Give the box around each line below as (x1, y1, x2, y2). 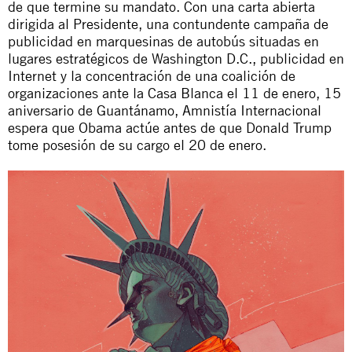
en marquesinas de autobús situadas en (73, 32, 319, 49)
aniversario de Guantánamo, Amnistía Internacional (8, 101, 321, 119)
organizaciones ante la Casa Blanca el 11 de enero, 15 (8, 84, 341, 101)
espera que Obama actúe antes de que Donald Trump (8, 119, 332, 136)
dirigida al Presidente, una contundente (8, 15, 254, 32)
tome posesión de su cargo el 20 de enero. (8, 136, 266, 153)
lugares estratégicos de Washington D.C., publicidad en (8, 49, 344, 67)
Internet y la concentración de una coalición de (8, 67, 295, 84)
